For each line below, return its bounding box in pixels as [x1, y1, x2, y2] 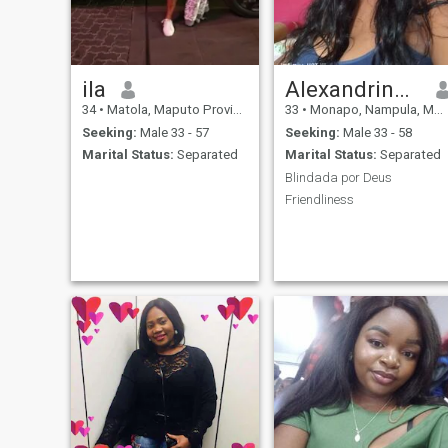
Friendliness [284, 192, 354, 208]
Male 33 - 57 [136, 124, 209, 140]
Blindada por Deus [284, 169, 392, 185]
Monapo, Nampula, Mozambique [306, 102, 434, 118]
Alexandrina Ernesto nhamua [393, 76, 410, 103]
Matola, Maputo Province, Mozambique [103, 102, 233, 118]
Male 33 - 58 [339, 124, 412, 140]
